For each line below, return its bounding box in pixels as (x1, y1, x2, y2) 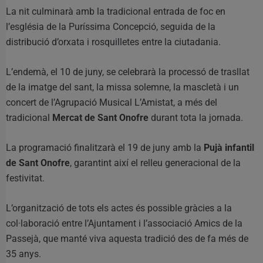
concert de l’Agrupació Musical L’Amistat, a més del (6, 97, 217, 109)
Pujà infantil (204, 142, 254, 154)
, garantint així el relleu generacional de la (70, 157, 241, 169)
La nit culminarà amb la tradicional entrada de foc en (6, 6, 225, 18)
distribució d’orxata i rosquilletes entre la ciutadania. (6, 36, 221, 48)
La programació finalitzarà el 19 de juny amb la (6, 142, 204, 154)
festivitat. (6, 173, 45, 184)
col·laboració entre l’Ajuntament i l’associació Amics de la (6, 218, 242, 230)
